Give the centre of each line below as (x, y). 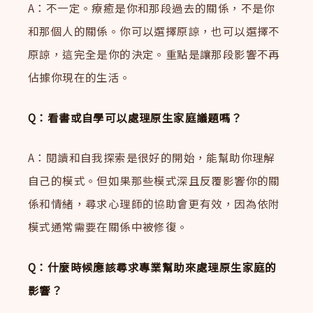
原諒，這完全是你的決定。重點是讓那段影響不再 (154, 53)
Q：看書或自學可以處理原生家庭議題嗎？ (135, 117)
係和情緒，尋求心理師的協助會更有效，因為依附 (154, 204)
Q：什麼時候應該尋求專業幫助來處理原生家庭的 (152, 267)
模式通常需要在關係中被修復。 (108, 227)
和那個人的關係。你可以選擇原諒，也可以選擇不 (154, 30)
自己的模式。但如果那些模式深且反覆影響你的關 (154, 181)
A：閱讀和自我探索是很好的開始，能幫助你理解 (152, 158)
